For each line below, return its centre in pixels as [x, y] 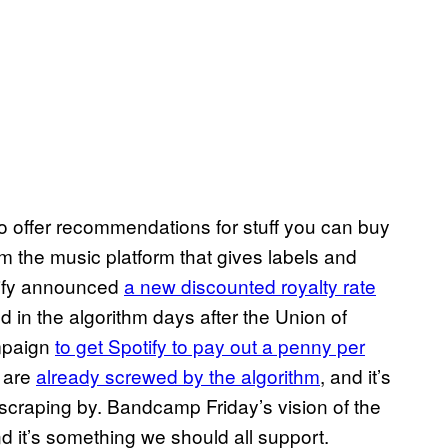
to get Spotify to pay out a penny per [210, 346]
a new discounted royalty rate [250, 286]
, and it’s [355, 376]
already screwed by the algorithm [178, 376]
